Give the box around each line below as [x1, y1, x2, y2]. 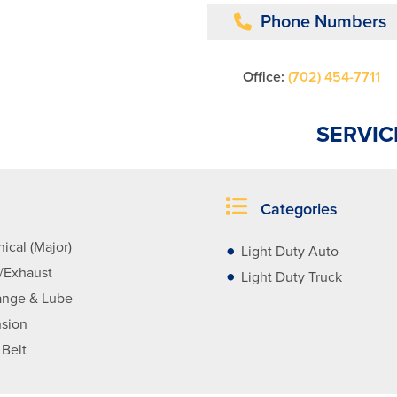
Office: [243, 68, 284, 86]
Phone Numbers [261, 12, 386, 33]
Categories [256, 199, 338, 219]
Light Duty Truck [241, 269, 342, 286]
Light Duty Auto [241, 243, 339, 261]
